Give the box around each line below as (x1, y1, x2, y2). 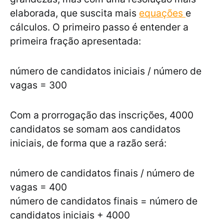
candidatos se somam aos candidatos (10, 123, 180, 135)
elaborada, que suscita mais (10, 7, 139, 19)
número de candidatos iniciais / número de (10, 65, 201, 77)
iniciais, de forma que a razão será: (10, 137, 166, 149)
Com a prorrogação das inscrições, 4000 (10, 109, 193, 121)
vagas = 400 (10, 181, 67, 193)
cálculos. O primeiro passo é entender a (10, 21, 188, 33)
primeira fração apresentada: (10, 35, 141, 47)
